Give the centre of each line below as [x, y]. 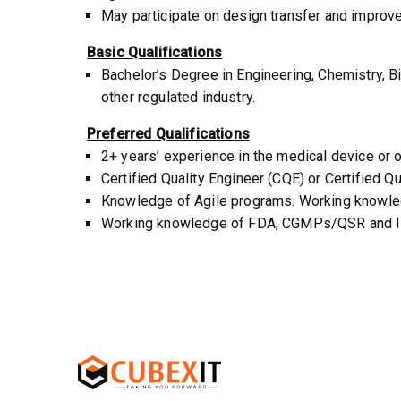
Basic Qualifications [155, 52]
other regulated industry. [179, 97]
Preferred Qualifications [168, 134]
